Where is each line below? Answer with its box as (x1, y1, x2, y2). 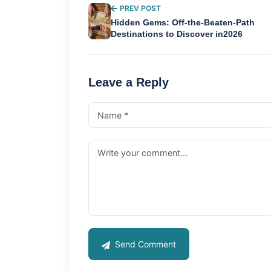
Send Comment (113, 239, 176, 250)
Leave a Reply (88, 76, 169, 90)
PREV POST (120, 4, 162, 13)
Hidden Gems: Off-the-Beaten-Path (111, 18, 255, 28)
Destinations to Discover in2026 (111, 30, 243, 39)
